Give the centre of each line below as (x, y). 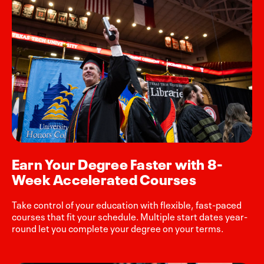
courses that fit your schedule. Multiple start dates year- (130, 215)
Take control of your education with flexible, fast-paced (127, 204)
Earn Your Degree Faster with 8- (118, 163)
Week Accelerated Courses (104, 178)
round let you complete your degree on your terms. (118, 227)
